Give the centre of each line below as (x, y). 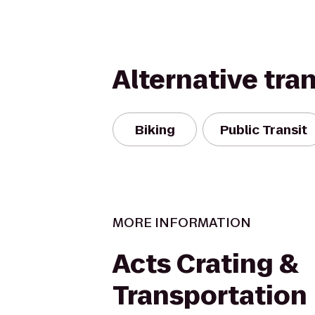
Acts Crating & (206, 264)
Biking (155, 129)
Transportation (210, 296)
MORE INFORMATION (182, 223)
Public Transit (264, 129)
